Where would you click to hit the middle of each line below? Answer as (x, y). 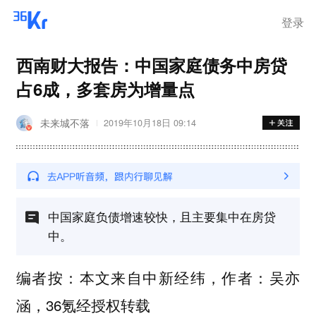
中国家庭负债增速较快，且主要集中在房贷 (162, 216)
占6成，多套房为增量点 (105, 89)
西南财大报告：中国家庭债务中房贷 (151, 65)
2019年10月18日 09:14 (150, 123)
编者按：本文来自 (79, 277)
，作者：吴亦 (253, 277)
